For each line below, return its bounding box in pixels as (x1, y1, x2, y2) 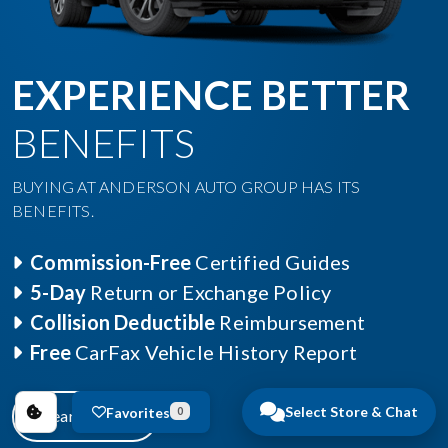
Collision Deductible (30, 309, 216, 334)
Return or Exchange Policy (86, 279, 332, 304)
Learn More (44, 405, 126, 425)
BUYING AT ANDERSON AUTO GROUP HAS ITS (12, 176, 361, 196)
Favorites (106, 403, 170, 421)
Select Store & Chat (285, 403, 418, 420)
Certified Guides (191, 249, 351, 274)
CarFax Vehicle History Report (71, 339, 358, 364)
